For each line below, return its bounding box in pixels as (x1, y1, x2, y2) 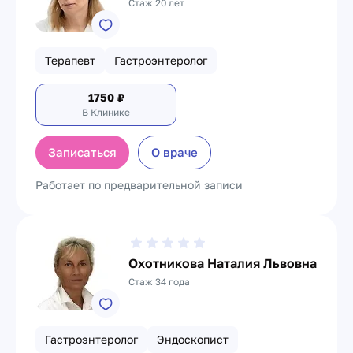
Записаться (48, 145, 117, 159)
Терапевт (45, 54, 95, 67)
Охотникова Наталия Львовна (128, 255, 317, 271)
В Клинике (82, 106, 130, 118)
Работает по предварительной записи (35, 178, 243, 191)
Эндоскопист (157, 333, 229, 346)
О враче (151, 145, 198, 159)
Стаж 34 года (128, 276, 190, 288)
